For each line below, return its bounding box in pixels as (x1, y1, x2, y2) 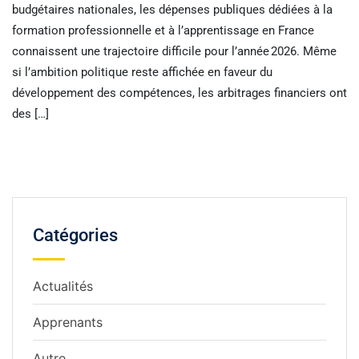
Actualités (33, 277, 93, 294)
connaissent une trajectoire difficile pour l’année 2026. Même (12, 43, 337, 58)
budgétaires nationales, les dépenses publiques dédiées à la (12, 2, 333, 17)
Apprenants (33, 313, 103, 330)
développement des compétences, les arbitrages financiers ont (12, 85, 347, 100)
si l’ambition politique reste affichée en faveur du (12, 64, 272, 79)
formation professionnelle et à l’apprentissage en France (12, 22, 314, 38)
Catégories (33, 224, 118, 245)
